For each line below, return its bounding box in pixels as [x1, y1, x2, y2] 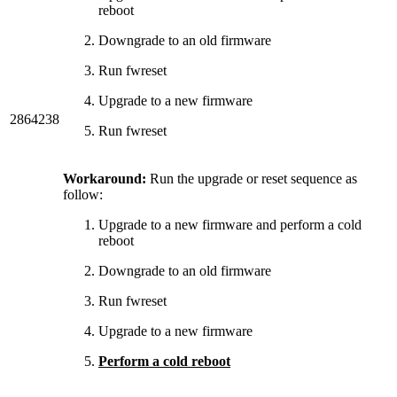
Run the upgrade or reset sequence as [146, 170, 357, 186]
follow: [63, 186, 103, 202]
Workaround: [63, 170, 146, 186]
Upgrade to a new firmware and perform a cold [98, 216, 362, 232]
